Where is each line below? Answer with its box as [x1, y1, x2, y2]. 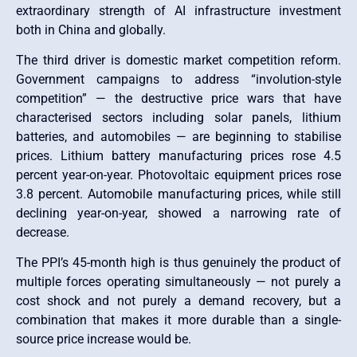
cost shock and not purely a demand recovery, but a [16, 293, 341, 309]
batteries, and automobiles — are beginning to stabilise [16, 129, 341, 145]
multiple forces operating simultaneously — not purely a [16, 274, 341, 290]
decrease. [16, 225, 69, 241]
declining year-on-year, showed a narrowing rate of [16, 206, 341, 222]
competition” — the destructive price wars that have [16, 91, 341, 107]
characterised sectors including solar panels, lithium [16, 110, 341, 126]
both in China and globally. [16, 22, 166, 37]
